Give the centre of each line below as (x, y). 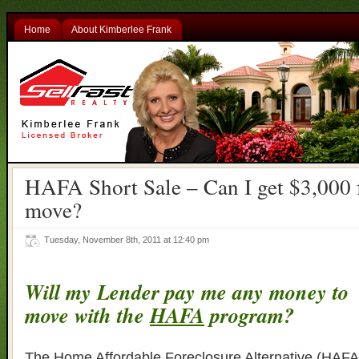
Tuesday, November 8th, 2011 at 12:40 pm (129, 240)
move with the (87, 315)
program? (249, 315)
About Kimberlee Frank (121, 30)
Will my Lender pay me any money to (187, 291)
